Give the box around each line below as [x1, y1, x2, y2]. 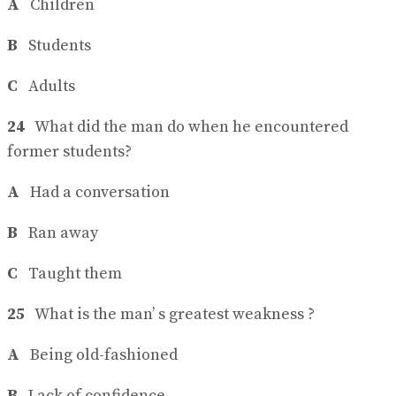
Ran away [18, 223, 98, 244]
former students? [7, 141, 132, 163]
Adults [18, 76, 75, 97]
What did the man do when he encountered [25, 117, 348, 138]
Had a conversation [19, 182, 170, 203]
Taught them [21, 263, 122, 285]
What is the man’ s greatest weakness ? [25, 304, 315, 325]
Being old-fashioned [19, 345, 178, 366]
